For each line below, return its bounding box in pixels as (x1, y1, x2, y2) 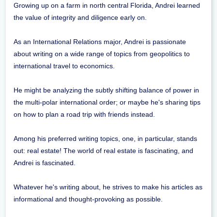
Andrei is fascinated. (14, 159, 76, 167)
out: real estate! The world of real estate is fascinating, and (14, 147, 193, 155)
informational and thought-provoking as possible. (14, 195, 163, 203)
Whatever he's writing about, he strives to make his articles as (14, 183, 202, 191)
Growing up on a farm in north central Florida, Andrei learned (14, 1, 200, 10)
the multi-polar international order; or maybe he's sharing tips (14, 98, 201, 107)
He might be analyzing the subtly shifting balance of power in (14, 86, 199, 94)
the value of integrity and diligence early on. (14, 14, 147, 22)
